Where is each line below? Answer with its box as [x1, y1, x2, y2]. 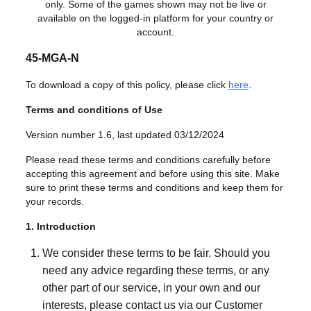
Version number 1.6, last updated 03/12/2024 [26, 129, 224, 140]
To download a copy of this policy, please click [26, 79, 228, 90]
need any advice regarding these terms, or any [42, 264, 269, 276]
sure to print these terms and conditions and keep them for [26, 182, 283, 193]
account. [137, 26, 174, 37]
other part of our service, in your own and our [42, 282, 260, 294]
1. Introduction [26, 221, 96, 232]
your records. [26, 196, 84, 207]
